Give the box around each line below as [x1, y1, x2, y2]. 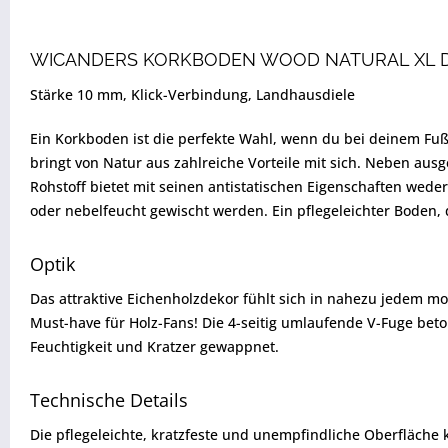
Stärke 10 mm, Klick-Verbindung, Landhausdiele [30, 85, 355, 104]
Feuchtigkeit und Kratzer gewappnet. [30, 337, 279, 356]
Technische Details [30, 388, 188, 412]
